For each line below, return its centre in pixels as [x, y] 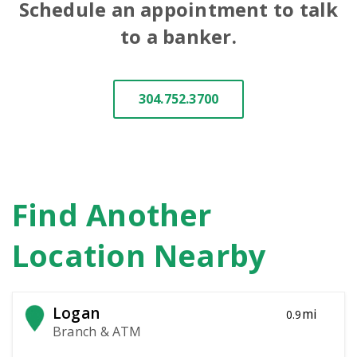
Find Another [112, 214]
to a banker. [178, 36]
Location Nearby [139, 255]
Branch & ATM [97, 331]
